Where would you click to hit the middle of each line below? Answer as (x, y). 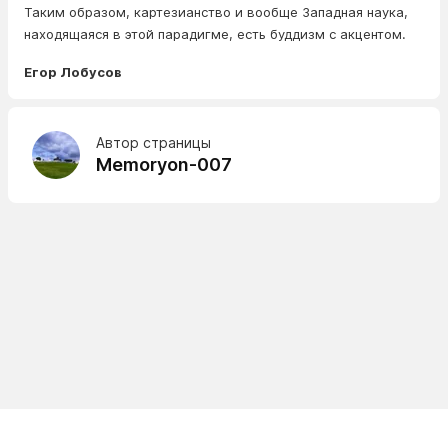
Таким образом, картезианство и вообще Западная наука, (216, 12)
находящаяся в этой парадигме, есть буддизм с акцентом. (215, 34)
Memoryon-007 (164, 164)
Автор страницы (153, 142)
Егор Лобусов (73, 72)
